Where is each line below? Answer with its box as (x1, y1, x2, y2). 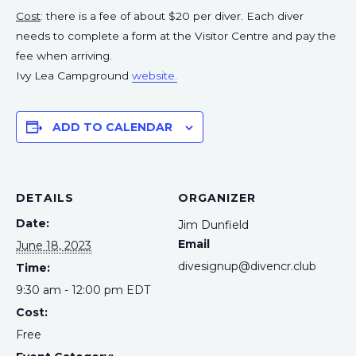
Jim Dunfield (178, 217, 249, 232)
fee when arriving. (16, 48, 112, 62)
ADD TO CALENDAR (52, 119, 172, 134)
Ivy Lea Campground (16, 68, 132, 82)
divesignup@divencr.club (178, 258, 316, 273)
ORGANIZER (178, 190, 256, 205)
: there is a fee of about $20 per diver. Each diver (41, 9, 304, 22)
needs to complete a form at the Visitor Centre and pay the (16, 29, 336, 42)
